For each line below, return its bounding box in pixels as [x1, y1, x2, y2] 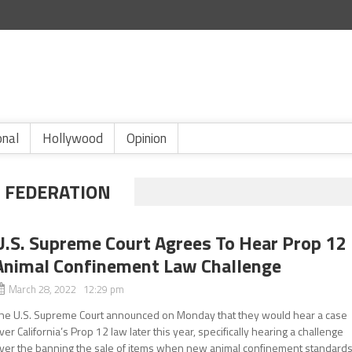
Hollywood [42, 128, 103, 148]
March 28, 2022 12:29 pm [9, 281, 125, 297]
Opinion [126, 128, 167, 148]
